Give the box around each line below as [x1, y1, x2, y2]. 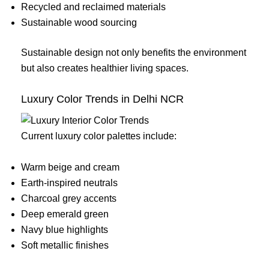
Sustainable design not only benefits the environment [21, 47, 246, 58]
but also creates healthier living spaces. [21, 62, 189, 73]
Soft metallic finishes [21, 240, 109, 251]
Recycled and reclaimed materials [21, 1, 166, 12]
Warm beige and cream [21, 162, 119, 173]
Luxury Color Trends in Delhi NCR [21, 93, 184, 106]
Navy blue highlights [21, 225, 108, 235]
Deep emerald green [21, 209, 109, 220]
